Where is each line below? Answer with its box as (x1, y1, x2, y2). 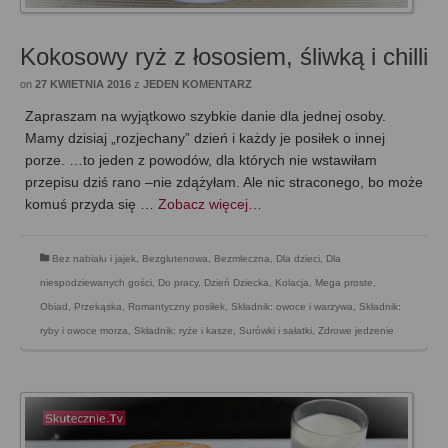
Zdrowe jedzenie (318, 325, 394, 337)
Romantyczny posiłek (128, 301, 225, 313)
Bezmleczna (214, 253, 270, 265)
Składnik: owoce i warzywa (231, 301, 353, 313)
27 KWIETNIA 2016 (35, 78, 131, 91)
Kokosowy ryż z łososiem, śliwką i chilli (20, 43, 428, 71)
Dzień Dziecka (204, 277, 269, 289)
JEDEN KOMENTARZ (143, 78, 252, 91)
